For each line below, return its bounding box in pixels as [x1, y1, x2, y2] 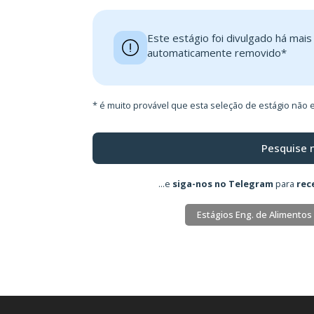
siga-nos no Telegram [172, 177, 273, 190]
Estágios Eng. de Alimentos [196, 208, 312, 221]
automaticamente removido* [147, 46, 287, 60]
